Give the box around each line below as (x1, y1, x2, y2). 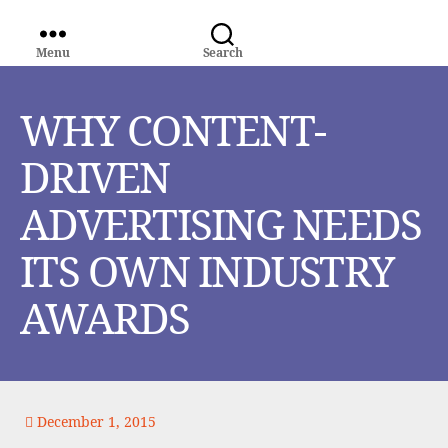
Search (202, 43, 243, 61)
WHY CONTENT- (20, 101, 326, 158)
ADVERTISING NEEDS (20, 195, 422, 252)
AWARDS (20, 289, 190, 346)
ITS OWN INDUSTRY (20, 242, 394, 299)
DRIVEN (20, 148, 170, 205)
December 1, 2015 (33, 412, 156, 431)
